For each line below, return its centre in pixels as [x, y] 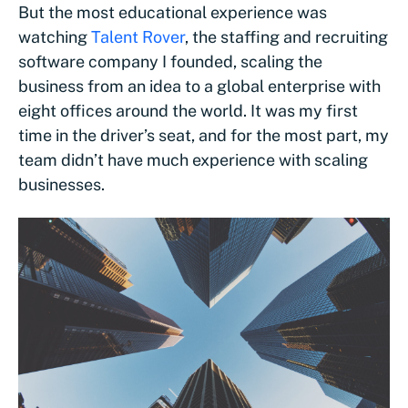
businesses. [61, 184]
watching [55, 36]
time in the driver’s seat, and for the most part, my [204, 135]
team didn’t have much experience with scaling [193, 159]
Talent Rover [138, 36]
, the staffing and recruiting [286, 36]
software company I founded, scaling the [170, 61]
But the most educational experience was [173, 12]
